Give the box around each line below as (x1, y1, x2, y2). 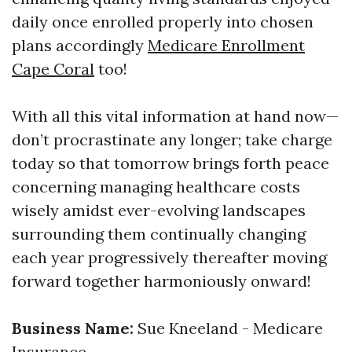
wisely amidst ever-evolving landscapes (12, 200, 306, 220)
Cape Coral (12, 59, 94, 79)
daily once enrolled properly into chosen (12, 12, 313, 31)
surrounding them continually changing (12, 224, 306, 244)
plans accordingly (12, 35, 148, 55)
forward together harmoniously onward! (12, 271, 311, 291)
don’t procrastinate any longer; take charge (12, 130, 332, 149)
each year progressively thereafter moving (12, 247, 327, 267)
